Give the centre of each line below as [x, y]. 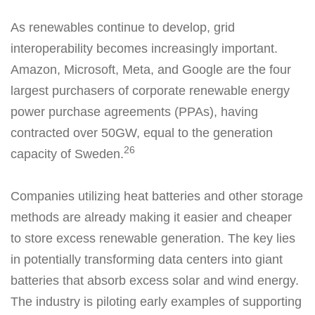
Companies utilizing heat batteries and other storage [157, 196]
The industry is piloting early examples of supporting [156, 301]
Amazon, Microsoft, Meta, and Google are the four [151, 69]
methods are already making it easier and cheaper [151, 217]
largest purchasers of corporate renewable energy [150, 90]
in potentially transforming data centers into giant [147, 259]
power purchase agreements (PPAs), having [134, 111]
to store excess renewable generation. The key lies [153, 238]
